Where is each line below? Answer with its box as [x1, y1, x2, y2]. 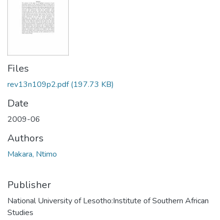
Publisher [7, 178, 51, 192]
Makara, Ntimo [7, 149, 57, 160]
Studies [7, 207, 33, 219]
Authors [7, 132, 44, 145]
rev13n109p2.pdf [7, 79, 69, 90]
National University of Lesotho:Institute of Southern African [7, 195, 209, 207]
